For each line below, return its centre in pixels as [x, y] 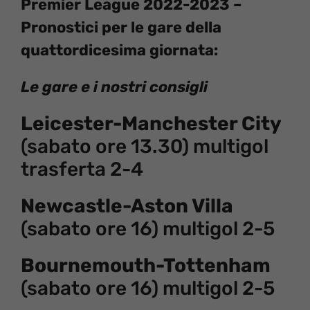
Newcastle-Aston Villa [127, 206]
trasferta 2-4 [82, 169]
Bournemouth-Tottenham [146, 265]
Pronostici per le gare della [121, 27]
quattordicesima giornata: [119, 50]
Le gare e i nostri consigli [114, 86]
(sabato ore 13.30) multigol [145, 146]
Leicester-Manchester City [151, 123]
